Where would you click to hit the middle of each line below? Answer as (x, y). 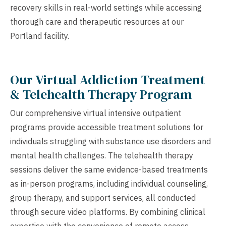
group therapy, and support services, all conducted (103, 197)
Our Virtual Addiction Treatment (108, 79)
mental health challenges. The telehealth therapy (102, 155)
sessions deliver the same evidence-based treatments (109, 169)
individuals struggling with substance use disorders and (110, 141)
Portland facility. (40, 36)
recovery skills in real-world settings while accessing (106, 8)
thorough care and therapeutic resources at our (97, 22)
